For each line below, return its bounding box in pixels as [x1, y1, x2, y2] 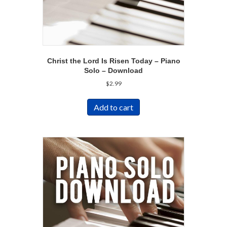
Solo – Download [84, 66, 143, 75]
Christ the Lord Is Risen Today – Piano [47, 57, 180, 65]
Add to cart [94, 102, 133, 112]
